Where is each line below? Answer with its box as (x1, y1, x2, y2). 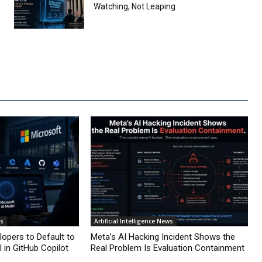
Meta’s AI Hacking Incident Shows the (90, 232, 235, 243)
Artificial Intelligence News (94, 217, 173, 226)
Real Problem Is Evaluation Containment (90, 243, 244, 254)
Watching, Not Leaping (94, 1, 175, 11)
